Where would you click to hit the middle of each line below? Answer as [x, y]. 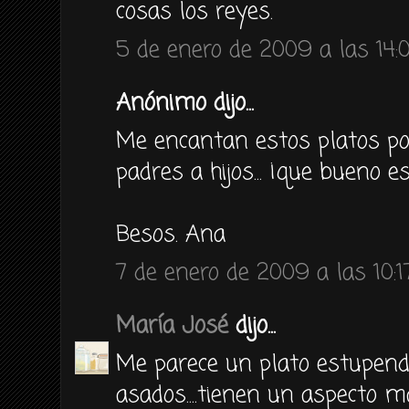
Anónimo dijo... [185, 103]
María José [172, 326]
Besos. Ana [171, 235]
